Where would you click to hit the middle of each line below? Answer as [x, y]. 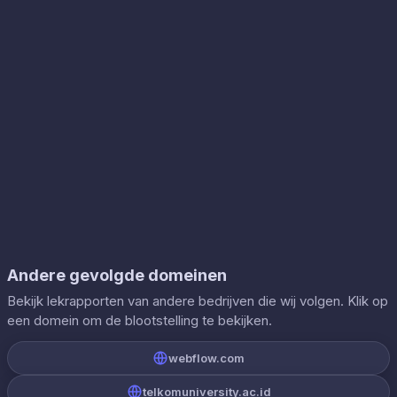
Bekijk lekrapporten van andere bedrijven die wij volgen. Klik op [198, 301]
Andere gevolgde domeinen [117, 275]
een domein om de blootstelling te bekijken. [140, 320]
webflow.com [206, 358]
